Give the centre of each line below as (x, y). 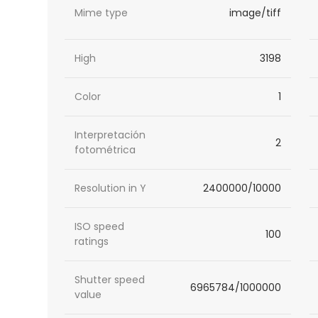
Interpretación (110, 135)
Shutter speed (110, 280)
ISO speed (100, 227)
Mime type (102, 12)
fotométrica (105, 150)
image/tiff (255, 12)
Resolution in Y (111, 188)
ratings (92, 242)
